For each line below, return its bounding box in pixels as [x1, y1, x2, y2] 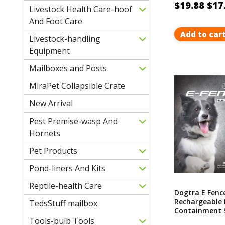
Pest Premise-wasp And [29, 115, 118, 127]
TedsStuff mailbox [29, 197, 97, 209]
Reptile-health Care [29, 180, 102, 191]
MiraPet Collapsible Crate [29, 80, 125, 91]
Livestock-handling [29, 33, 100, 44]
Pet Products [29, 145, 77, 156]
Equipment [29, 45, 70, 56]
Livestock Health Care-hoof [29, 3, 132, 15]
